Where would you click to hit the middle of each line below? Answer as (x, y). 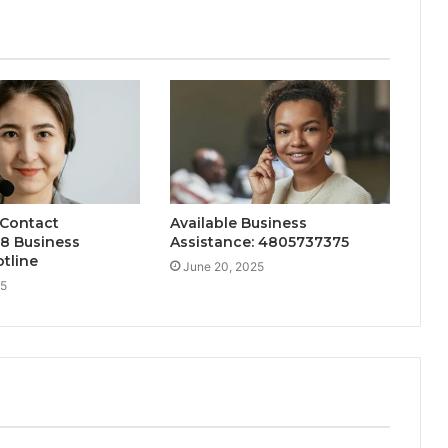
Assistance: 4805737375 (259, 242)
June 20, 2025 (223, 267)
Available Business (238, 223)
